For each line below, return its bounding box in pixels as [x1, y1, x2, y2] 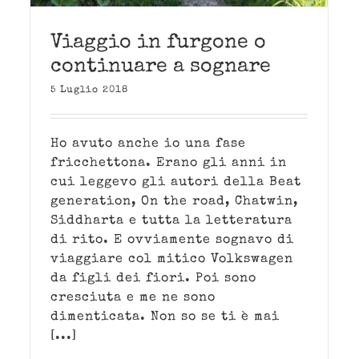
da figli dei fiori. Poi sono [50, 272, 256, 286]
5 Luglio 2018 [50, 86, 128, 96]
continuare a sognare [50, 57, 271, 78]
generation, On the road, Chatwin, [50, 196, 298, 209]
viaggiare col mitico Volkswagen [50, 253, 293, 267]
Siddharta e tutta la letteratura [50, 215, 292, 228]
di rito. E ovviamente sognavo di [50, 234, 294, 248]
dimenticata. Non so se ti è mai [50, 311, 280, 325]
